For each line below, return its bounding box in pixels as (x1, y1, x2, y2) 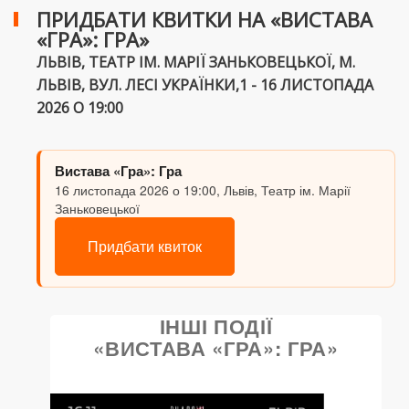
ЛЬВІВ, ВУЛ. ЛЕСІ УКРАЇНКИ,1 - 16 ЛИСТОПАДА (37, 75, 373, 96)
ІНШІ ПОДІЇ (159, 311, 273, 341)
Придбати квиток (88, 236, 202, 257)
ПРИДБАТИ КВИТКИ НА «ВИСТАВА (37, 5, 372, 34)
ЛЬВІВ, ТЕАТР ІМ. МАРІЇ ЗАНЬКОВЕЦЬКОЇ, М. (37, 52, 355, 73)
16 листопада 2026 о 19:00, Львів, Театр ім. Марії (55, 181, 351, 200)
